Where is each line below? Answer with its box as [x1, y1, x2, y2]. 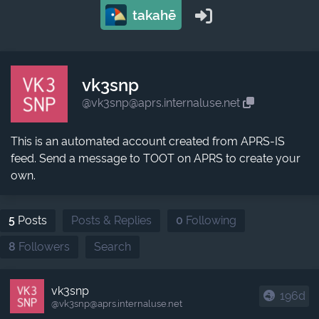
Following [183, 214, 236, 227]
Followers [16, 240, 70, 253]
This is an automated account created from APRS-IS [11, 135, 285, 148]
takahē [128, 7, 176, 23]
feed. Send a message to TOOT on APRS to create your [11, 152, 300, 165]
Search [94, 240, 131, 253]
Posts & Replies [71, 214, 152, 227]
